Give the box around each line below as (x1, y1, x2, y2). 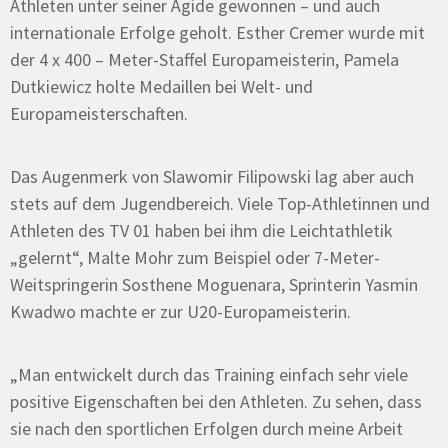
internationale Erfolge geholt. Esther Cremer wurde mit (10, 21, 425, 44)
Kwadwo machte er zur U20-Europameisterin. (10, 300, 351, 323)
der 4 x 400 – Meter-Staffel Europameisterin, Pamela (10, 48, 399, 71)
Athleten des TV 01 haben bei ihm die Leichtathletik (10, 219, 393, 242)
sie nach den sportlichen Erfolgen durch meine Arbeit (10, 417, 403, 440)
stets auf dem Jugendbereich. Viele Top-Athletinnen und (10, 192, 430, 215)
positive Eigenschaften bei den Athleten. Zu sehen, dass (10, 390, 422, 413)
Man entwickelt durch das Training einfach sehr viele (18, 363, 408, 386)
